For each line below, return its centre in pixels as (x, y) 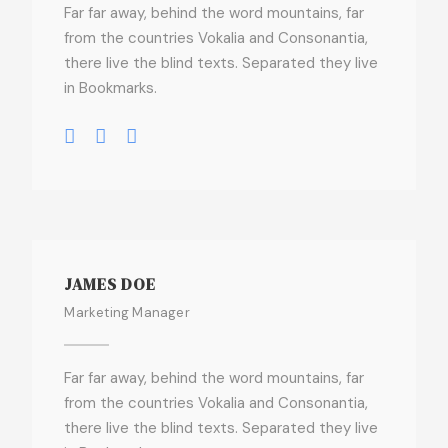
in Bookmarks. (111, 88)
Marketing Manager (127, 312)
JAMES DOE (110, 284)
